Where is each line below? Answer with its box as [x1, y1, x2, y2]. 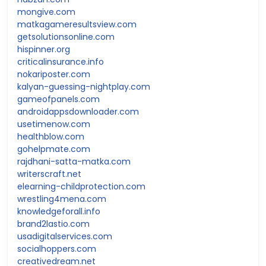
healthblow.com [17, 130, 84, 142]
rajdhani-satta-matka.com [17, 155, 131, 167]
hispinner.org [17, 43, 70, 55]
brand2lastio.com [17, 217, 90, 230]
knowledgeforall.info [17, 205, 100, 217]
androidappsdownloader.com [17, 105, 139, 118]
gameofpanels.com [17, 93, 100, 105]
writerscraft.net [17, 167, 81, 180]
